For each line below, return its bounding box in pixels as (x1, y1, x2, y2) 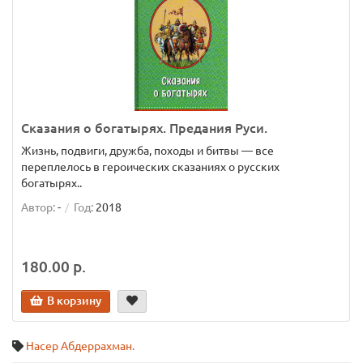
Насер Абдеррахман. (26, 340, 135, 352)
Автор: (21, 201, 55, 214)
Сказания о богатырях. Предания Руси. (21, 121, 267, 135)
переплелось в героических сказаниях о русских (21, 160, 280, 173)
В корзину (47, 294, 101, 307)
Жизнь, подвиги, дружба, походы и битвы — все (21, 144, 274, 157)
